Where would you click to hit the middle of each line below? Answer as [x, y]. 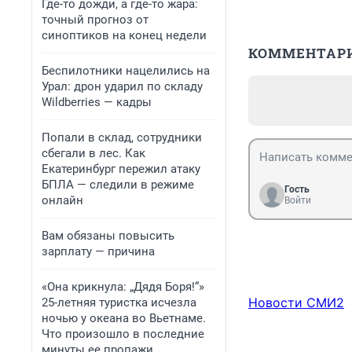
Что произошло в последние [123, 334]
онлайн [62, 200]
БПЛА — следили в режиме [118, 185]
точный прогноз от [95, 20]
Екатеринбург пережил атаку [121, 169]
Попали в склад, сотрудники [122, 137]
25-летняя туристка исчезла [119, 302]
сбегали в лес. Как [93, 153]
